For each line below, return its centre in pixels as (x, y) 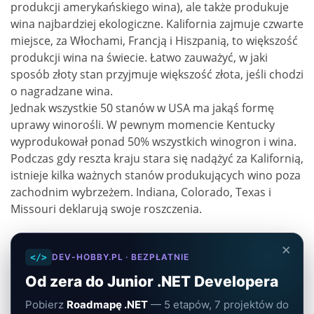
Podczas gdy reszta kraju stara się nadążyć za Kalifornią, (157, 159)
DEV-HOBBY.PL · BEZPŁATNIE (121, 257)
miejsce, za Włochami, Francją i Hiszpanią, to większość (154, 41)
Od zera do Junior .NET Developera (152, 282)
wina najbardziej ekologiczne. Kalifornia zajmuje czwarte (157, 24)
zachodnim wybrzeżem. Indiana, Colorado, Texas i (141, 192)
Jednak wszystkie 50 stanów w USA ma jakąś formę (142, 108)
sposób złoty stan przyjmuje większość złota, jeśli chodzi (157, 75)
